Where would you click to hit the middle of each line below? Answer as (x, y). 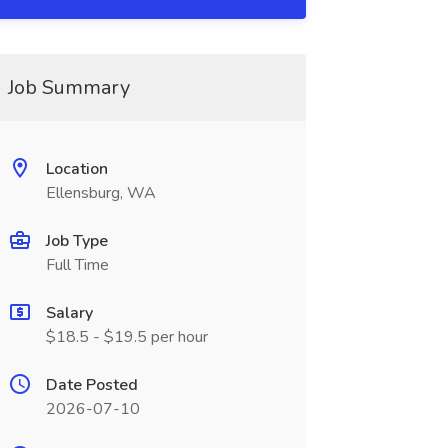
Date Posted (91, 385)
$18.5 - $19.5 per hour (126, 337)
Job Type (76, 241)
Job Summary (68, 87)
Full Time (77, 265)
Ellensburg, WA (100, 193)
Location (76, 169)
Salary (69, 313)
